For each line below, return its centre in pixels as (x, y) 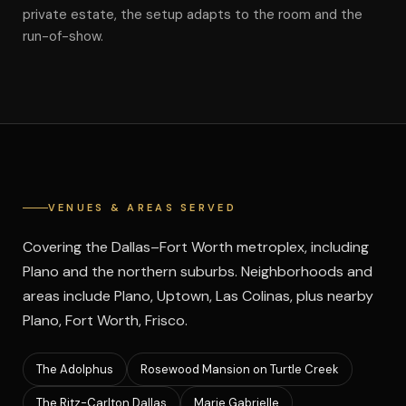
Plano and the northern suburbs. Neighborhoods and (197, 271)
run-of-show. (63, 36)
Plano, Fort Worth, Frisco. (105, 320)
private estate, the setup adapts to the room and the (192, 14)
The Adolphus (74, 369)
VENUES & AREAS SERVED (142, 208)
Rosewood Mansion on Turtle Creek (239, 369)
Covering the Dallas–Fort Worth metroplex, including (195, 247)
